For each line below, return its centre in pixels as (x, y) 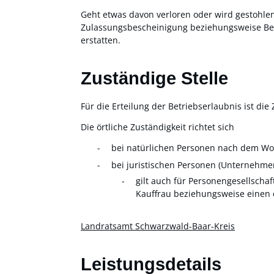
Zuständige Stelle (154, 79)
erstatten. (101, 40)
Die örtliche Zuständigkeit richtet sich (157, 127)
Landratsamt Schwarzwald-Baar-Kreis (158, 226)
